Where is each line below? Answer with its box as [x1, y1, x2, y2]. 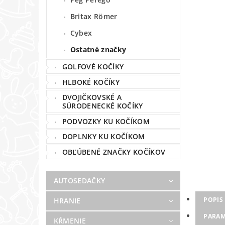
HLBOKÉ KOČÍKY [62, 77, 120, 87]
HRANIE [53, 195, 81, 205]
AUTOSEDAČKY [53, 175, 105, 185]
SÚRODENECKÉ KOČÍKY [62, 101, 143, 111]
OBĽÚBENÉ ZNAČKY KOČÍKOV [62, 147, 166, 157]
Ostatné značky [70, 45, 127, 55]
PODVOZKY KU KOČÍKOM [62, 116, 150, 126]
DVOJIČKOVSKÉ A [62, 92, 122, 102]
